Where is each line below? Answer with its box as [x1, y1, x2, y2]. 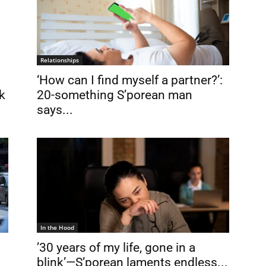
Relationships [40, 56, 79, 65]
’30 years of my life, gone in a [37, 240, 195, 255]
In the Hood [40, 223, 74, 232]
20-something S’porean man [37, 88, 192, 103]
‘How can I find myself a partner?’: [37, 73, 223, 88]
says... [37, 103, 73, 118]
